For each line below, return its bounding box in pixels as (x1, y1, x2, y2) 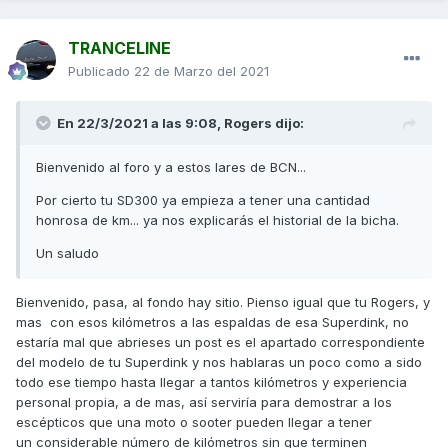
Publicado (68, 62, 134, 79)
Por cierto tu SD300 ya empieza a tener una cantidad (36, 191, 370, 208)
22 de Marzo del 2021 (134, 62, 269, 79)
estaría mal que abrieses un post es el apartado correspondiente (16, 333, 425, 350)
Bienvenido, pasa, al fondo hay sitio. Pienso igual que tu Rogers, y (16, 293, 430, 310)
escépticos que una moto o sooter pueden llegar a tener (16, 413, 372, 430)
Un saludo (36, 244, 99, 261)
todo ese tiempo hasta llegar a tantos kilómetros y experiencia (16, 373, 407, 390)
